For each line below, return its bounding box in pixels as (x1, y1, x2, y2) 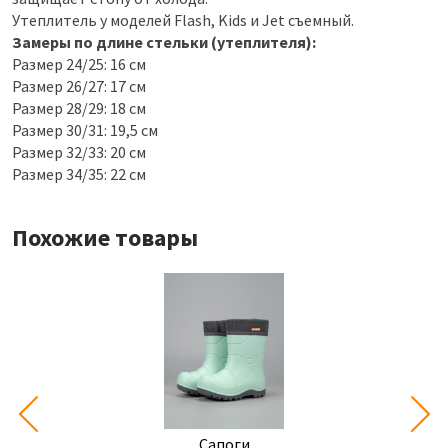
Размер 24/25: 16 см (12, 54, 146, 75)
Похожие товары (12, 222, 198, 254)
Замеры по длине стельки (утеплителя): (12, 32, 316, 53)
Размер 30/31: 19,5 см (12, 120, 158, 141)
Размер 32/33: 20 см (12, 142, 146, 163)
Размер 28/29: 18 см (12, 98, 146, 119)
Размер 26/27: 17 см (12, 76, 146, 97)
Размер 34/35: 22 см (12, 164, 146, 185)
